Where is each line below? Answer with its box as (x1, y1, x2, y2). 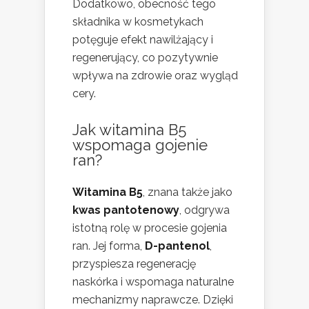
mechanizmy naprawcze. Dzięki (72, 293, 233, 307)
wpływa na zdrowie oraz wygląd (72, 69, 238, 83)
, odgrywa (179, 203, 230, 217)
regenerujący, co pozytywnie (72, 51, 218, 65)
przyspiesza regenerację (72, 257, 196, 271)
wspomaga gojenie (72, 136, 208, 154)
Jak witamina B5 (72, 121, 186, 139)
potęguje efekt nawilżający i (72, 33, 213, 47)
